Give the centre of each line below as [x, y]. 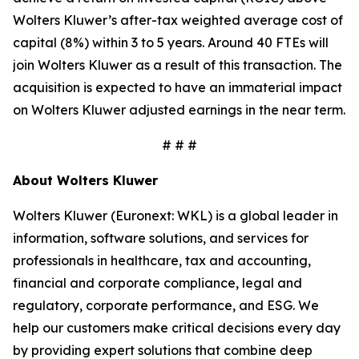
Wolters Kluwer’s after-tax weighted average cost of [178, 20]
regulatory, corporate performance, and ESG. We [166, 305]
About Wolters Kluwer [85, 180]
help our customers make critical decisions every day [177, 328]
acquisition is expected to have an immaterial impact [177, 87]
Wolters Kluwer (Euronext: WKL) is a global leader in [175, 216]
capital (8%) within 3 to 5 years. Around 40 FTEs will [171, 42]
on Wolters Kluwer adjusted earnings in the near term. [179, 110]
